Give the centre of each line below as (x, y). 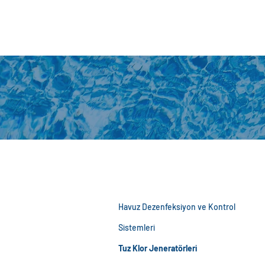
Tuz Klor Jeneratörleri (158, 248)
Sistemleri (137, 227)
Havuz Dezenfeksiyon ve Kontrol (177, 207)
